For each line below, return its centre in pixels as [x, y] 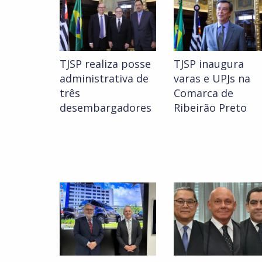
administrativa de [104, 79]
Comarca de [204, 93]
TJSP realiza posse [105, 64]
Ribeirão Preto [210, 108]
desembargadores [106, 108]
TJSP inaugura [209, 64]
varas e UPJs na [212, 79]
